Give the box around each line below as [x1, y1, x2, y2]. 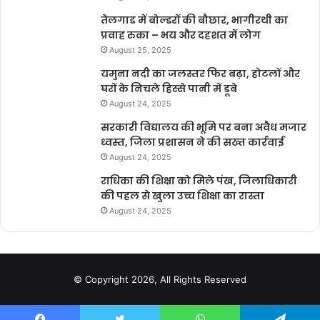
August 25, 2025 [109, 45, 171, 55]
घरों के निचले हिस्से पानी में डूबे [101, 81, 237, 96]
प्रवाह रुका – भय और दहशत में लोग [101, 28, 261, 42]
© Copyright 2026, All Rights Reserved [74, 274, 246, 285]
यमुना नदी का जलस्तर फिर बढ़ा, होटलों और [101, 66, 300, 81]
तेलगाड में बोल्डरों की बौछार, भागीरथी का [101, 13, 288, 27]
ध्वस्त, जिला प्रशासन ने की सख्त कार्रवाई [101, 135, 284, 149]
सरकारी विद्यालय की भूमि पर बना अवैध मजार [101, 120, 306, 134]
